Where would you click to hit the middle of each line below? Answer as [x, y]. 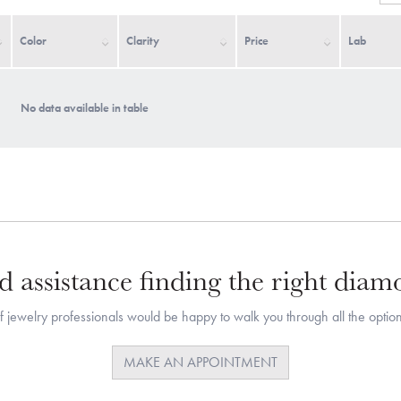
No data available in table [84, 108]
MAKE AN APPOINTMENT [200, 362]
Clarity [143, 41]
